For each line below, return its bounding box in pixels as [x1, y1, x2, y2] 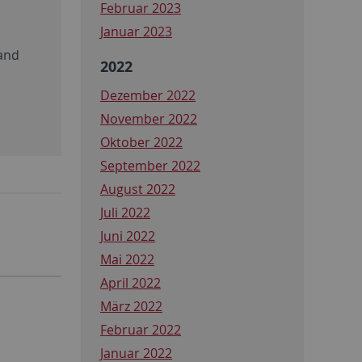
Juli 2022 [100, 203, 150, 221]
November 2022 [100, 109, 197, 128]
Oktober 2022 [100, 133, 183, 151]
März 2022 [100, 297, 162, 315]
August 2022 [100, 179, 175, 198]
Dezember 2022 [100, 86, 196, 104]
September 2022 [100, 156, 200, 175]
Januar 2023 [100, 22, 172, 40]
